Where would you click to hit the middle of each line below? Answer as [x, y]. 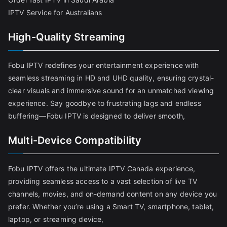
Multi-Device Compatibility [75, 141]
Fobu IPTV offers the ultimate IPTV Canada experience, [102, 169]
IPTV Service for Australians [55, 13]
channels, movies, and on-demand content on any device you [113, 194]
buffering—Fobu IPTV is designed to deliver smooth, [97, 116]
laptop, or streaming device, [56, 219]
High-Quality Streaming [67, 37]
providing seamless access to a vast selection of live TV [103, 181]
